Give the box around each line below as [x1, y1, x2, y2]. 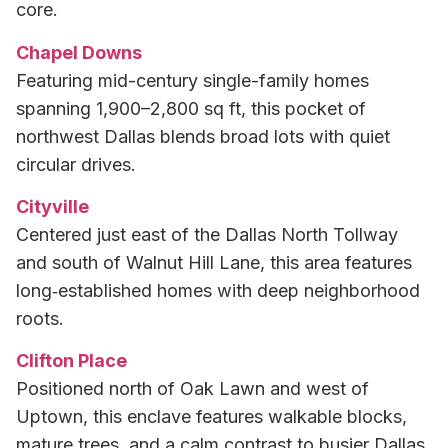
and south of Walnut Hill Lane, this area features [16, 252, 412, 274]
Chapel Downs [16, 41, 142, 63]
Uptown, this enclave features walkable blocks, [16, 406, 407, 428]
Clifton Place [16, 350, 127, 372]
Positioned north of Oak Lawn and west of [16, 378, 369, 400]
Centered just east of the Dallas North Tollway [16, 224, 398, 246]
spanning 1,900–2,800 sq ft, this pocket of [16, 97, 366, 119]
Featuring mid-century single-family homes [16, 69, 369, 91]
